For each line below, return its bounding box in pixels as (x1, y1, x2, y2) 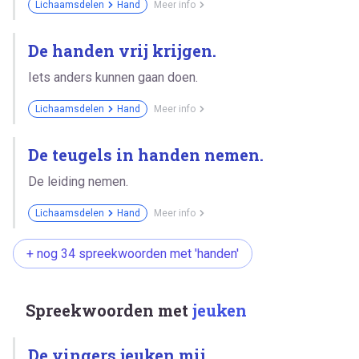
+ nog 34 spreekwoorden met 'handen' (26, 245, 239, 261)
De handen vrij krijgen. (28, 39, 216, 61)
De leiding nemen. (28, 173, 128, 189)
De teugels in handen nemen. (28, 143, 264, 165)
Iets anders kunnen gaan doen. (28, 69, 198, 85)
